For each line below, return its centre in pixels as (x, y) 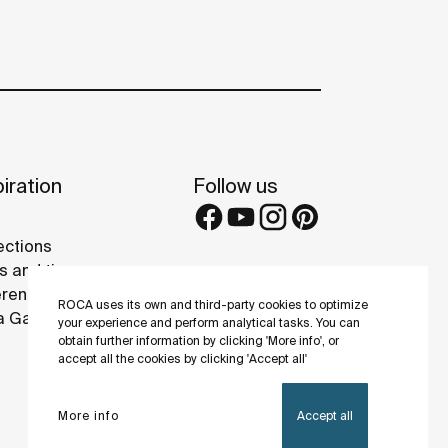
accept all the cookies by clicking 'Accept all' (182, 358)
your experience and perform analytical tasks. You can (209, 322)
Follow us (235, 185)
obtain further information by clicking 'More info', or (198, 340)
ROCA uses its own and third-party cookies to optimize (213, 304)
